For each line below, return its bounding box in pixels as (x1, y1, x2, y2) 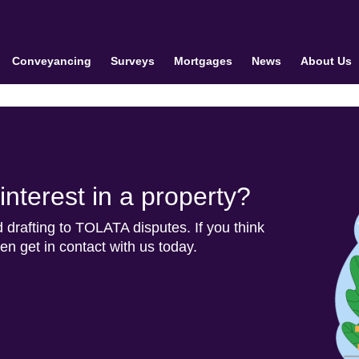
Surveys (110, 54, 155, 67)
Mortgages (173, 54, 232, 67)
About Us (300, 54, 352, 67)
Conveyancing (11, 54, 91, 67)
